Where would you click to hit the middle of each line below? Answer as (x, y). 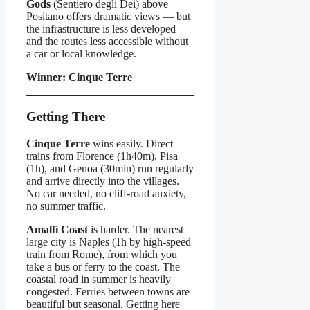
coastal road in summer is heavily (99, 279)
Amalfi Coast (57, 229)
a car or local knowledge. (81, 54)
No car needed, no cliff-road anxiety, (106, 193)
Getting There (66, 117)
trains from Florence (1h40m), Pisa (102, 156)
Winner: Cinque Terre (79, 77)
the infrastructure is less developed (101, 29)
